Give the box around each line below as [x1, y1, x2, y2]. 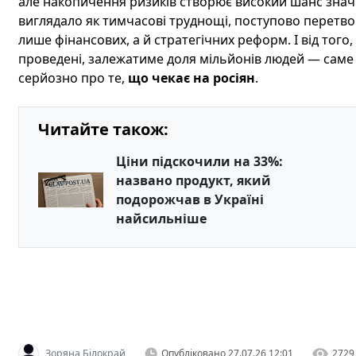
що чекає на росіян [127, 69, 255, 87]
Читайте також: [37, 118, 168, 140]
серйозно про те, [17, 69, 128, 87]
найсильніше [115, 210, 207, 227]
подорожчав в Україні [115, 191, 264, 208]
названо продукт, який [115, 172, 271, 189]
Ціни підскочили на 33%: [115, 153, 283, 170]
